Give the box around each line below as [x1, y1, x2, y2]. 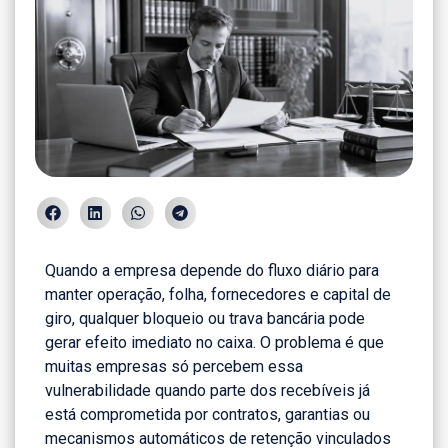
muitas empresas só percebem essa [45, 356, 303, 376]
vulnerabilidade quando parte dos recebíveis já [45, 380, 370, 400]
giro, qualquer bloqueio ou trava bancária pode [45, 308, 365, 328]
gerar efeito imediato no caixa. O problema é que [45, 332, 384, 352]
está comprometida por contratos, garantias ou [45, 404, 370, 424]
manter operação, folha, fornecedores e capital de [45, 284, 391, 304]
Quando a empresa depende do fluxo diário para [45, 260, 379, 280]
